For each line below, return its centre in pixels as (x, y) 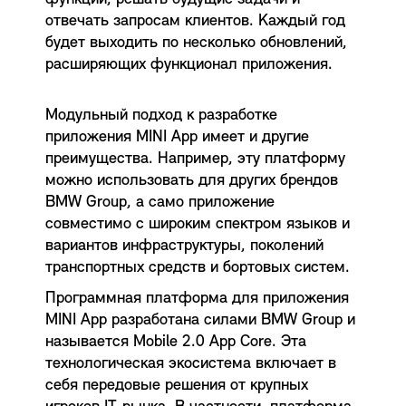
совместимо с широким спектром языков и (198, 224)
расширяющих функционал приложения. (189, 64)
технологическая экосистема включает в (191, 363)
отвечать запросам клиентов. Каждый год (195, 21)
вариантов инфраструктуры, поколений (184, 246)
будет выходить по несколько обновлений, (196, 43)
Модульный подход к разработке (161, 115)
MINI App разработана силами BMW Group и (200, 320)
